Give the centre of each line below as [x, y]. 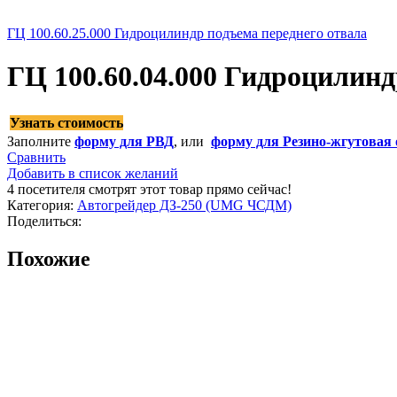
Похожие [49, 258]
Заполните [41, 141]
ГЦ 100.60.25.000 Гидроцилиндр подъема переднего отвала [187, 33]
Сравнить [36, 157]
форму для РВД [124, 141]
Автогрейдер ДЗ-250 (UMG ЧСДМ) [184, 205]
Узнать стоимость [66, 122]
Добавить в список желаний [93, 173]
